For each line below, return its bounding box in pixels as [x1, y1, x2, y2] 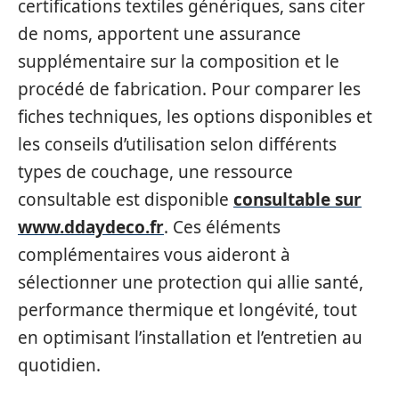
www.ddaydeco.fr [18, 216, 164, 240]
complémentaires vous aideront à [18, 243, 290, 267]
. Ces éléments [164, 216, 281, 240]
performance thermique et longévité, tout [18, 298, 357, 322]
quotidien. [18, 354, 101, 378]
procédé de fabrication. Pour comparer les [18, 77, 361, 102]
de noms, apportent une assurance [18, 22, 301, 46]
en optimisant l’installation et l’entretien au [18, 326, 362, 350]
